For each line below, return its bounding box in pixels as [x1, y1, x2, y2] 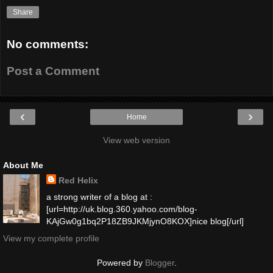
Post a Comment [7, 64, 99, 77]
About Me [3, 160, 43, 171]
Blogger [144, 257, 174, 268]
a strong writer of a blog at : [46, 192, 152, 202]
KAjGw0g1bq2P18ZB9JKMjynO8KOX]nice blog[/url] [46, 216, 244, 227]
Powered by [96, 257, 145, 268]
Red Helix [58, 175, 98, 186]
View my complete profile [3, 233, 99, 243]
